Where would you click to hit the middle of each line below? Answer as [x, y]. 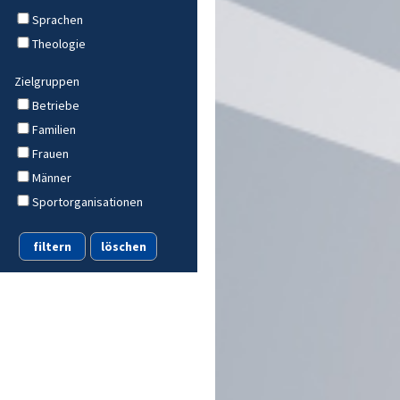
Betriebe [56, 105]
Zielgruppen [47, 81]
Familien [54, 129]
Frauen [50, 153]
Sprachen [58, 19]
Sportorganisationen [87, 201]
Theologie [59, 43]
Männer [52, 177]
